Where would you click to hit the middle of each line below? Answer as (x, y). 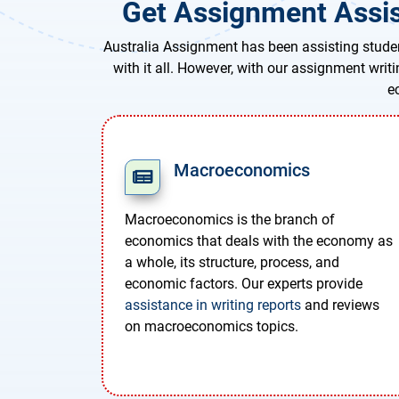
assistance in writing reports (213, 305)
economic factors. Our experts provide (244, 284)
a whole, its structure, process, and (232, 263)
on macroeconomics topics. (212, 327)
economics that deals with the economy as (259, 241)
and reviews (340, 305)
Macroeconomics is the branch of (230, 220)
